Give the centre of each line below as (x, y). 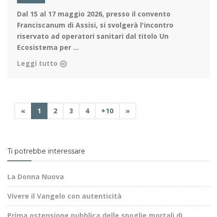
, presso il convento (136, 14)
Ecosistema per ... (48, 47)
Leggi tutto (37, 63)
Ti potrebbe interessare (46, 151)
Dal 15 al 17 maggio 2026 (60, 14)
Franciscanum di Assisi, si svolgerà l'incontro (95, 25)
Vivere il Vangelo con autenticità (64, 196)
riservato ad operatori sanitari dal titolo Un (93, 36)
